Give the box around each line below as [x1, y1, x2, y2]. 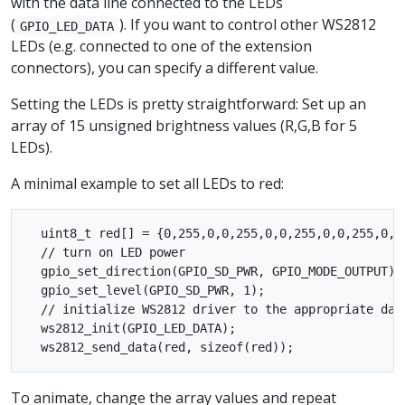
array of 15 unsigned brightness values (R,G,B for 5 [11, 116, 357, 137]
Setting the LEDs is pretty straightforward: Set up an [11, 94, 366, 115]
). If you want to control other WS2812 [118, 14, 376, 35]
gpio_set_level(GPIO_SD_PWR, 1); [26, 283, 265, 298]
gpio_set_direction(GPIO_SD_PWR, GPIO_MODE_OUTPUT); [26, 264, 402, 279]
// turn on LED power [26, 245, 185, 260]
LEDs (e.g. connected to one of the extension [11, 36, 312, 57]
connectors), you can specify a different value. [11, 58, 318, 79]
